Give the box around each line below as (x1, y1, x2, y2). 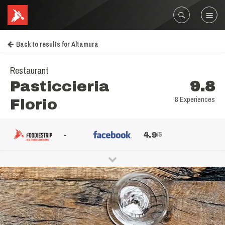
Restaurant (10, 64, 49, 77)
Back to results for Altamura (16, 40, 98, 49)
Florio (10, 96, 57, 113)
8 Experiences (175, 94, 215, 104)
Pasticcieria (10, 78, 109, 94)
